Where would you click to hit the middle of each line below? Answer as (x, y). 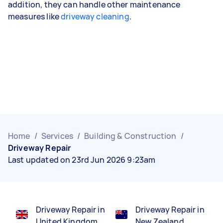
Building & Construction (130, 136)
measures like (35, 16)
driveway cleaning (95, 16)
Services (57, 136)
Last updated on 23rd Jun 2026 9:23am (82, 160)
